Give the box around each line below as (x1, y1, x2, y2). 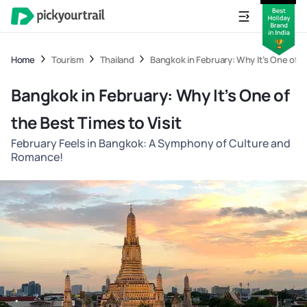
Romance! (11, 149, 63, 164)
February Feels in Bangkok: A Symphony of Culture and (11, 136, 291, 151)
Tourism (51, 53, 84, 66)
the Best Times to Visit (11, 111, 182, 134)
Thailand (99, 53, 134, 66)
